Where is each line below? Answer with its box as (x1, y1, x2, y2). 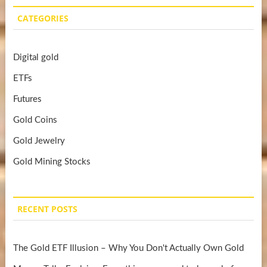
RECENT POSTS (17, 203, 77, 215)
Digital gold (13, 52, 58, 62)
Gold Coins (13, 115, 57, 125)
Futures (13, 94, 42, 104)
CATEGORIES (17, 12, 69, 24)
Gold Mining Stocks (13, 157, 91, 166)
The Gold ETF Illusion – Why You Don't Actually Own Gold (13, 243, 244, 253)
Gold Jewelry (13, 136, 65, 145)
